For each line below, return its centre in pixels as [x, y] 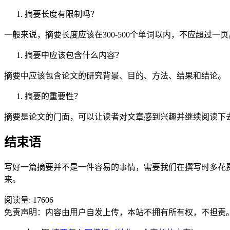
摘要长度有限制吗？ [62, 14]
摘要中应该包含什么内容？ [74, 55]
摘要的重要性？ [53, 96]
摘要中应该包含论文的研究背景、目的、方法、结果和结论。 [115, 75]
